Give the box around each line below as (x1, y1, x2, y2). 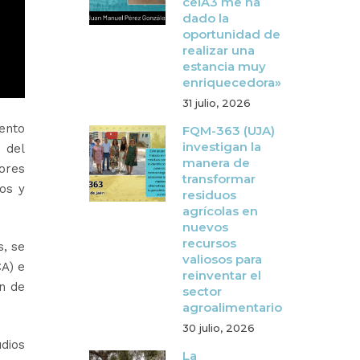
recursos (182, 235, 236, 251)
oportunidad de (182, 27, 280, 42)
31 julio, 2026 (182, 96, 251, 109)
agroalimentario (182, 300, 282, 315)
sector (182, 284, 222, 299)
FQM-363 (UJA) (182, 123, 275, 138)
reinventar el (182, 268, 261, 283)
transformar (182, 171, 256, 186)
